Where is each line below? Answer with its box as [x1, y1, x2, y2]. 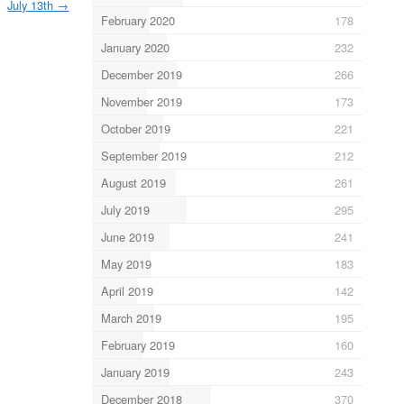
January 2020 [100, 38, 170, 56]
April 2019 [100, 281, 153, 299]
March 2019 [100, 308, 161, 326]
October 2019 [100, 119, 170, 137]
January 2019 [100, 363, 170, 381]
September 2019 [100, 146, 187, 164]
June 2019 [100, 227, 154, 245]
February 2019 [100, 335, 175, 353]
